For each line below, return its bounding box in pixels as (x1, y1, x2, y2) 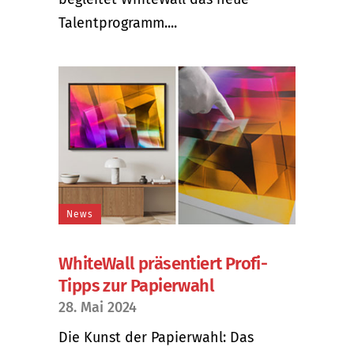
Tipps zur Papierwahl (58, 274, 214, 296)
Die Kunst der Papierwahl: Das (58, 328, 254, 346)
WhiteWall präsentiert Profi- (58, 252, 268, 274)
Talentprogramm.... (58, 13, 177, 32)
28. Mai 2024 (58, 298, 137, 316)
